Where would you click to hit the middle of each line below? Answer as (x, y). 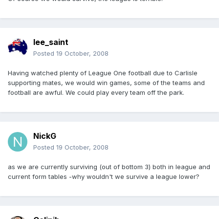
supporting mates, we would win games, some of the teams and (106, 83)
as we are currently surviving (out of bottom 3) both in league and (109, 167)
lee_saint (51, 42)
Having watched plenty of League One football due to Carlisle (103, 73)
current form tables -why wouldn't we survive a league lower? (104, 177)
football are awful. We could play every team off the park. (96, 93)
